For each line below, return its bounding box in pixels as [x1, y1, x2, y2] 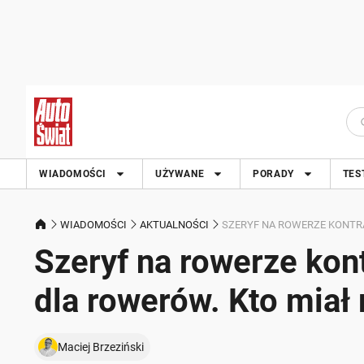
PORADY [253, 168, 294, 180]
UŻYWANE [155, 168, 205, 180]
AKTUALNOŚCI [140, 218, 209, 231]
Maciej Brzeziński [58, 340, 144, 353]
